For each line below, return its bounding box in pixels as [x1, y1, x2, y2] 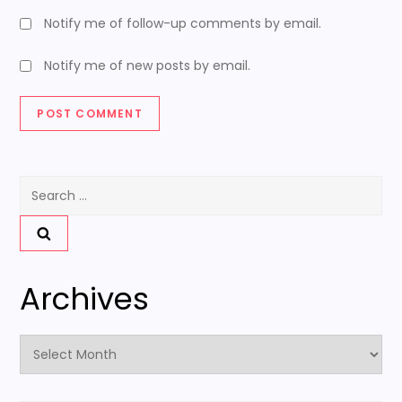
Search [19, 177, 64, 196]
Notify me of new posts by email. [44, 56, 251, 74]
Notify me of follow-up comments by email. [44, 13, 322, 32]
